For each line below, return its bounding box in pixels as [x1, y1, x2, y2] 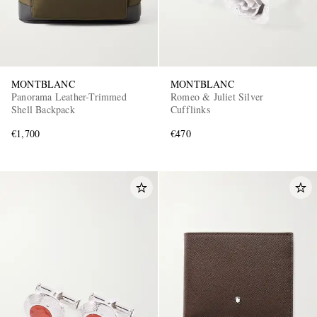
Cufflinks [171, 102, 210, 116]
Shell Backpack [11, 102, 75, 116]
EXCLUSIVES [76, 132, 146, 141]
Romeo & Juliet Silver [171, 89, 264, 103]
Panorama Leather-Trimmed [11, 89, 127, 103]
